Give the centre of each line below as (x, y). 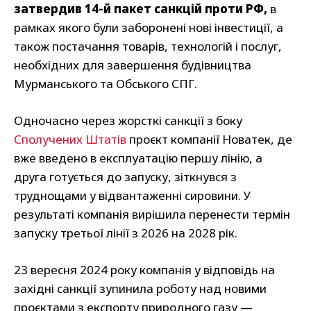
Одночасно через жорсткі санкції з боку (128, 121)
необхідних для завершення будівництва (133, 65)
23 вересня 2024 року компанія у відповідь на (144, 270)
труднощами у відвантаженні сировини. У (132, 196)
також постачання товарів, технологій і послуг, (148, 47)
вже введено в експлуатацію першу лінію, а (138, 158)
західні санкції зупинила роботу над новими (140, 289)
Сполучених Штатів (70, 140)
